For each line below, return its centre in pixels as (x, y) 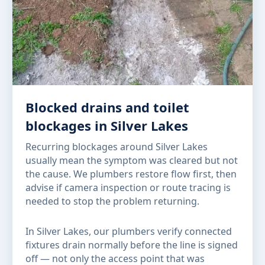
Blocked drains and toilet (107, 107)
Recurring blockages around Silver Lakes (117, 147)
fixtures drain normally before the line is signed (132, 245)
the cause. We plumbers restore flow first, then (131, 174)
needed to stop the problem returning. (112, 201)
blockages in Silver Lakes (107, 125)
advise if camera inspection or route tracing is (128, 188)
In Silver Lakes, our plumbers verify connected (129, 232)
